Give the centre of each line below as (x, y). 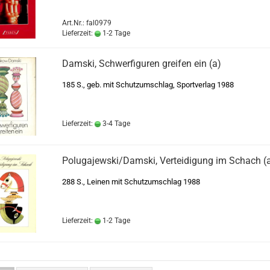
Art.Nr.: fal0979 (86, 23)
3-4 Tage (115, 124)
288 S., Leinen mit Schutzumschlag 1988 (131, 182)
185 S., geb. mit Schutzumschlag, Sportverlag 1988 (148, 85)
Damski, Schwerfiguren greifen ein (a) (141, 64)
